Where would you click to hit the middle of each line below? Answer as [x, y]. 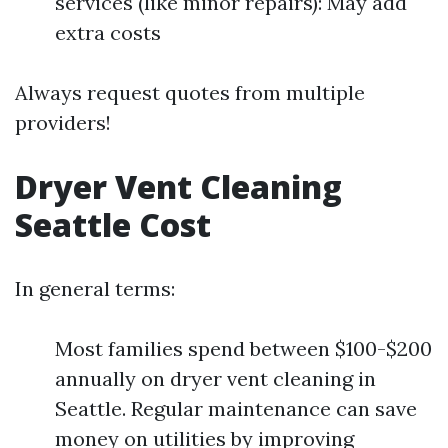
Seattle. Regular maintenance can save [236, 408]
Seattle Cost [113, 224]
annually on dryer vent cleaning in [215, 378]
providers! [63, 122]
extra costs [108, 32]
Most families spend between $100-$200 [243, 348]
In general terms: [95, 288]
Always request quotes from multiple [190, 92]
